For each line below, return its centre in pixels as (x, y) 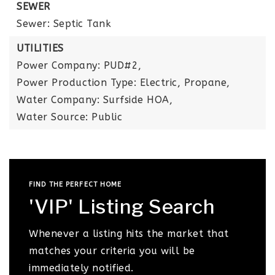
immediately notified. (81, 268)
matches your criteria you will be (112, 251)
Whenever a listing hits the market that (129, 234)
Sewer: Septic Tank (64, 24)
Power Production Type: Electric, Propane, (123, 83)
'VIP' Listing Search (122, 207)
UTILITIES (40, 48)
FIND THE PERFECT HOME (76, 184)
